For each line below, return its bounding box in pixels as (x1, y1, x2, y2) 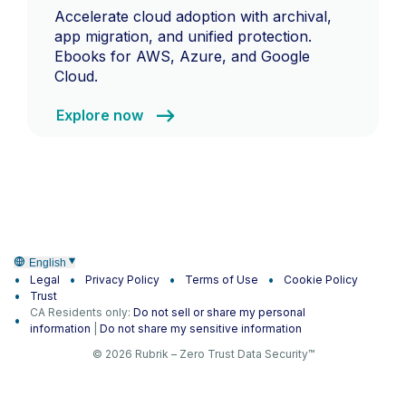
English (29, 256, 66, 269)
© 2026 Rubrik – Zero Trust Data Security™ (92, 347, 314, 362)
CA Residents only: (30, 305, 133, 320)
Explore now (55, 106, 147, 125)
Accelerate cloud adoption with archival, (54, 6, 332, 25)
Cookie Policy (284, 273, 358, 287)
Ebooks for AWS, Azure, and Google (54, 46, 310, 65)
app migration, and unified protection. (54, 26, 312, 45)
